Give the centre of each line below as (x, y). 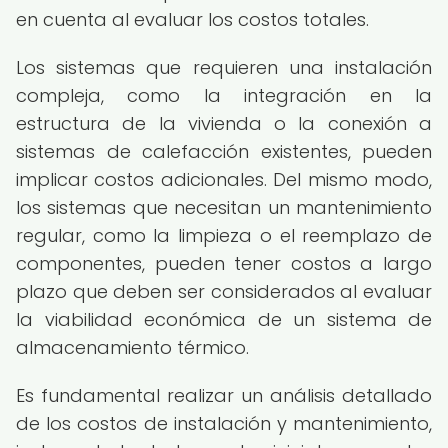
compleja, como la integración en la (224, 95)
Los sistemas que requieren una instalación (224, 67)
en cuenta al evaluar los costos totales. (192, 19)
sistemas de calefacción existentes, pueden (224, 151)
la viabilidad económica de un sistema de (224, 319)
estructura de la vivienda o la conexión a (224, 123)
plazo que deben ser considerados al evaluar (224, 291)
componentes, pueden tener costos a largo (224, 263)
